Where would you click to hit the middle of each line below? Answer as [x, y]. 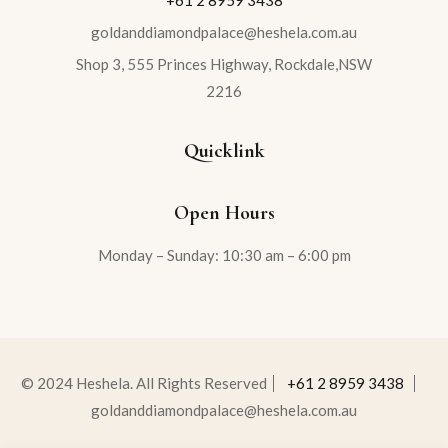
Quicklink [224, 151]
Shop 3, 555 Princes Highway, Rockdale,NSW [224, 64]
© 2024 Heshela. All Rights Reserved [143, 383]
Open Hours [224, 213]
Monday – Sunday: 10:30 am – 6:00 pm [224, 255]
